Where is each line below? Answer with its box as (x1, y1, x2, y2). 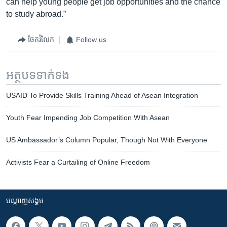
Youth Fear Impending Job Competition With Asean (6, 113, 170, 122)
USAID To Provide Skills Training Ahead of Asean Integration (6, 91, 198, 99)
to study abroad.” (6, 9, 66, 18)
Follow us (76, 35, 106, 44)
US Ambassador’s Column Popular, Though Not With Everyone (6, 135, 207, 144)
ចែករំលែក (28, 35, 54, 44)
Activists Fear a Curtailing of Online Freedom (6, 158, 150, 166)
